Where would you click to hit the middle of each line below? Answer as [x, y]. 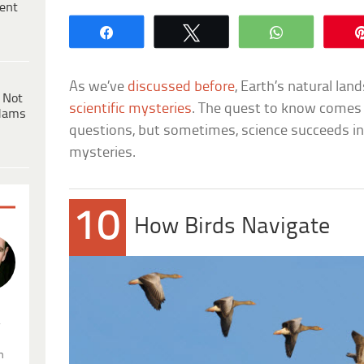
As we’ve [99, 87]
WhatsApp [329, 31]
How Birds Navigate [232, 227]
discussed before [182, 87]
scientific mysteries [131, 109]
